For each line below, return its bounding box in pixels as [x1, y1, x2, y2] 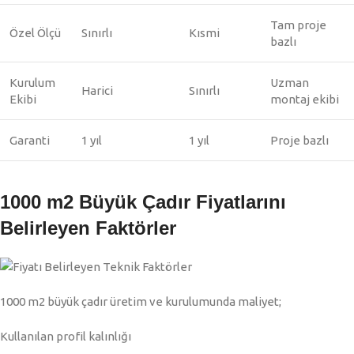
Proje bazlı [270, 134, 329, 148]
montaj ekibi [270, 92, 339, 107]
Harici [81, 84, 113, 98]
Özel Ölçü [9, 26, 61, 40]
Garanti [9, 134, 50, 148]
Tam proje [270, 18, 326, 32]
